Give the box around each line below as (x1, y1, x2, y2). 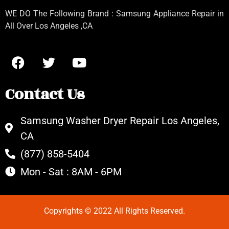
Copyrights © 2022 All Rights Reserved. (44, 205, 185, 216)
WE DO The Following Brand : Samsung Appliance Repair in (5, 9, 224, 19)
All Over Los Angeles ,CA (5, 21, 93, 31)
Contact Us (5, 82, 84, 106)
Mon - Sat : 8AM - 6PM (20, 165, 122, 178)
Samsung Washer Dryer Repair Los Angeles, (20, 114, 219, 127)
